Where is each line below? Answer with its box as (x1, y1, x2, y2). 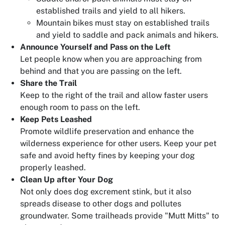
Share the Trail (20, 78, 77, 88)
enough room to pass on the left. (20, 102, 140, 112)
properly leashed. (20, 163, 86, 172)
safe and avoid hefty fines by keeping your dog (20, 151, 195, 160)
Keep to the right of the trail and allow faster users (20, 90, 208, 100)
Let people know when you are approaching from (20, 54, 202, 64)
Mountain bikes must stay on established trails (36, 18, 209, 28)
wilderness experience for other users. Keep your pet (20, 139, 216, 148)
